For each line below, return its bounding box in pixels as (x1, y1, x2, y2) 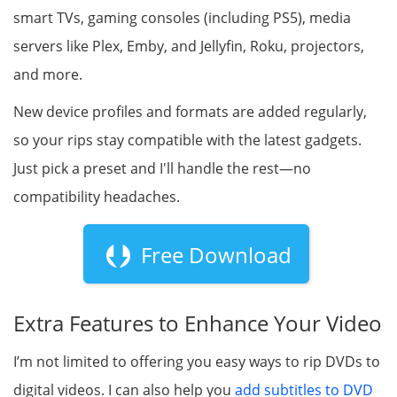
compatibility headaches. (13, 187, 180, 207)
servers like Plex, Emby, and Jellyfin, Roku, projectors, (13, 36, 364, 57)
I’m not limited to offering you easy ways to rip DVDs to (13, 352, 380, 372)
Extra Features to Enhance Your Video (13, 308, 382, 339)
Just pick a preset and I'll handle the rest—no (13, 159, 311, 179)
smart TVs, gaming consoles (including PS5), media (13, 8, 351, 28)
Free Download (141, 240, 292, 270)
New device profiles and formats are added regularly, (13, 102, 367, 122)
